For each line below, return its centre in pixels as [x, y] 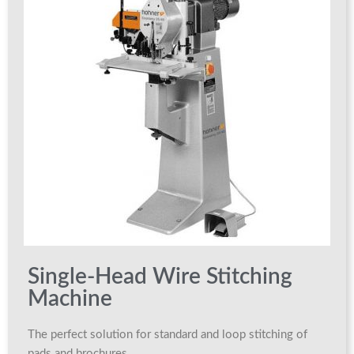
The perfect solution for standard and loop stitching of [168, 335]
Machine [70, 299]
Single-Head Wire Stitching [160, 277]
